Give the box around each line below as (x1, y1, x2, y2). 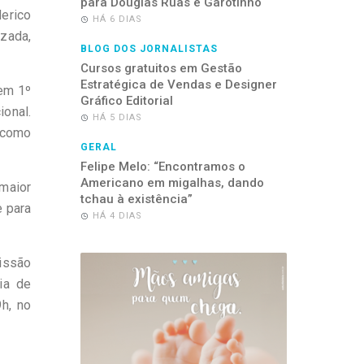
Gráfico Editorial (80, 93, 173, 109)
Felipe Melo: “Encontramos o (80, 159, 245, 175)
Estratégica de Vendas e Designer (80, 77, 277, 93)
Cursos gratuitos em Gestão (80, 61, 242, 76)
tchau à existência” (80, 192, 193, 207)
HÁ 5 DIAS (92, 112, 142, 123)
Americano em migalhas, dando (80, 175, 264, 191)
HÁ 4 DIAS (92, 210, 142, 222)
